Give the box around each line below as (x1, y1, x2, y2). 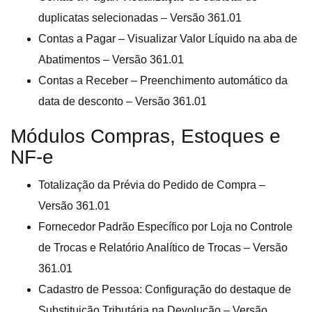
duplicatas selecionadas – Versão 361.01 (38, 12, 242, 24)
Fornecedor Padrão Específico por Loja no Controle (38, 221, 292, 233)
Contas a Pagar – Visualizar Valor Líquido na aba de (38, 33, 297, 45)
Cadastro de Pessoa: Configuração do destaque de (38, 283, 291, 296)
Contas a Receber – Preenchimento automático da (38, 75, 288, 87)
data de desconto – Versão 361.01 (38, 95, 207, 108)
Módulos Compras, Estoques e (10, 125, 281, 148)
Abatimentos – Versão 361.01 (38, 54, 184, 66)
